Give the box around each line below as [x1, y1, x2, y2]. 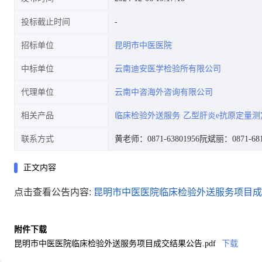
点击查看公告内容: [14, 187, 94, 197]
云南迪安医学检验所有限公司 [115, 64, 221, 73]
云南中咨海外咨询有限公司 [115, 88, 213, 96]
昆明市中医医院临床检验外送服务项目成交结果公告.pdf [14, 239, 216, 248]
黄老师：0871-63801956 [115, 135, 199, 143]
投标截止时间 [21, 18, 70, 26]
